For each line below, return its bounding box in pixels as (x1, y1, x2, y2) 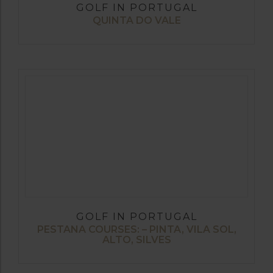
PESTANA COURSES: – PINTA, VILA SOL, (37, 224, 236, 236)
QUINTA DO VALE (92, 15, 181, 27)
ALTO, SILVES (102, 234, 171, 246)
